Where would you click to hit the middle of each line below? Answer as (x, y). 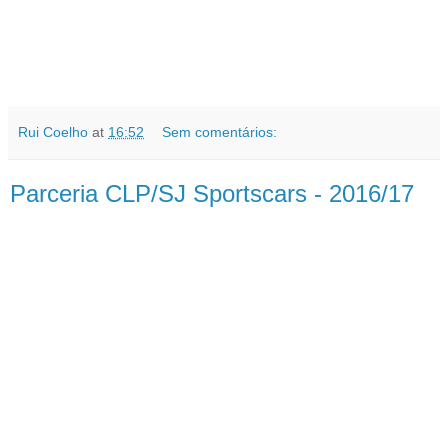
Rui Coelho (53, 132)
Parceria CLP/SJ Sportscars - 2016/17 (212, 194)
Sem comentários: (220, 132)
